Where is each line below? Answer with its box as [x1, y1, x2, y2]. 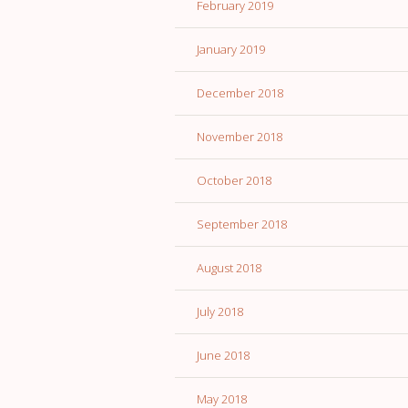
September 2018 [197, 216, 287, 233]
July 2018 [197, 303, 243, 321]
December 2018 [197, 85, 283, 102]
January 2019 [197, 41, 265, 58]
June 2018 [197, 347, 250, 364]
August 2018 [197, 260, 261, 277]
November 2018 [197, 128, 282, 146]
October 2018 [197, 172, 271, 189]
